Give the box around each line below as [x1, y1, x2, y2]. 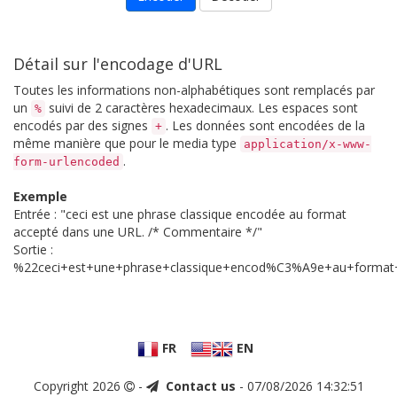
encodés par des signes [13, 117, 152, 134]
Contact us [165, 378, 236, 394]
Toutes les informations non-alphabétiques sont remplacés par [13, 82, 375, 98]
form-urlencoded [13, 155, 120, 168]
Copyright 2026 [33, 378, 124, 394]
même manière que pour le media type [13, 135, 240, 152]
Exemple [13, 188, 67, 205]
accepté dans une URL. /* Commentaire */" [13, 223, 262, 240]
